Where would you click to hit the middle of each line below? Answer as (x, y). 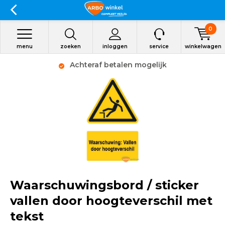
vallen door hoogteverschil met (111, 201)
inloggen (115, 46)
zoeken (71, 46)
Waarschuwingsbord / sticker (104, 185)
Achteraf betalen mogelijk (117, 65)
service (159, 46)
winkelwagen (203, 46)
